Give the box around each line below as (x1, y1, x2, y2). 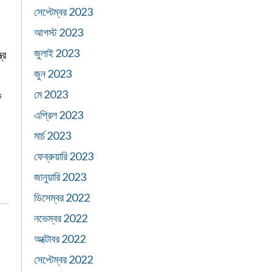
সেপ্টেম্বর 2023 (34, 5, 93, 18)
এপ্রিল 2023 (34, 108, 83, 121)
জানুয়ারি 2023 (34, 170, 86, 183)
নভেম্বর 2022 (34, 211, 87, 225)
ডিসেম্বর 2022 (34, 191, 90, 204)
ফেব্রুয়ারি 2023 (34, 149, 93, 163)
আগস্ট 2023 (34, 25, 83, 39)
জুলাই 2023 (34, 46, 80, 59)
